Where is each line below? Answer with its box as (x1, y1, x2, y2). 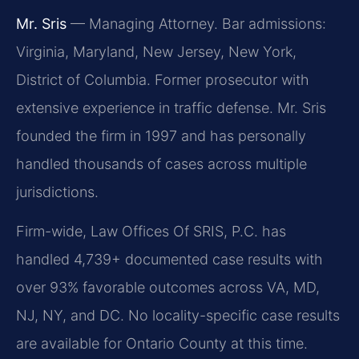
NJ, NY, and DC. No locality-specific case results (16, 306, 340, 324)
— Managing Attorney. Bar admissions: (67, 14, 326, 32)
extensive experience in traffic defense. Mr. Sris (16, 99, 326, 116)
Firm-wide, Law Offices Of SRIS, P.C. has (16, 222, 286, 240)
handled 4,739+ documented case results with (16, 250, 323, 268)
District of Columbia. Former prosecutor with (16, 71, 309, 88)
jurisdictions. (16, 183, 99, 200)
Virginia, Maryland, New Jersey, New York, (16, 42, 296, 60)
